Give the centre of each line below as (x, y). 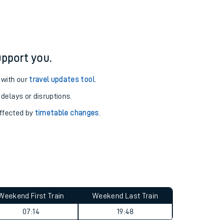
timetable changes (67, 113)
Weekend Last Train (125, 196)
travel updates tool (62, 80)
